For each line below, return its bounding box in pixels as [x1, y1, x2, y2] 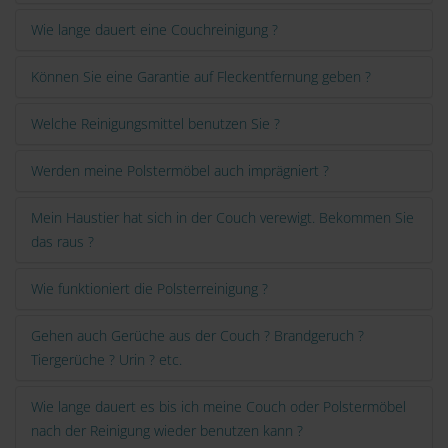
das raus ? [31, 232, 94, 252]
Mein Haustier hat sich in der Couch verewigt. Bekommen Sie [31, 208, 414, 228]
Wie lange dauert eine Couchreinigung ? [31, 20, 278, 40]
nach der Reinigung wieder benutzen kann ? [31, 421, 303, 441]
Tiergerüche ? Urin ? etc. [31, 350, 182, 370]
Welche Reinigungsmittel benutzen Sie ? [31, 114, 280, 134]
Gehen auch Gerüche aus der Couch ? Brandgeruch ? [31, 326, 364, 346]
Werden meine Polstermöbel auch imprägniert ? [31, 161, 329, 181]
